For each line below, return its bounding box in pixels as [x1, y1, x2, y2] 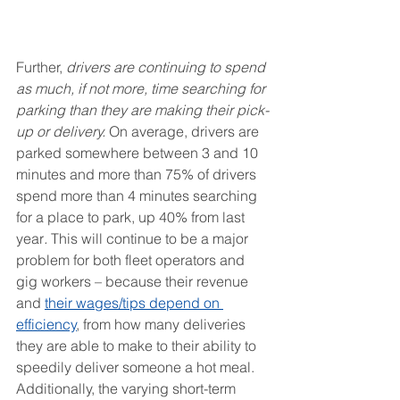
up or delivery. [16, 121, 109, 140]
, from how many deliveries [77, 314, 249, 333]
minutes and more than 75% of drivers [16, 164, 260, 183]
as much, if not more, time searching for [16, 79, 269, 97]
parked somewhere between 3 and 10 [16, 143, 262, 162]
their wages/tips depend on [45, 293, 223, 312]
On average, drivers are [109, 121, 262, 140]
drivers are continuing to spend [66, 57, 269, 76]
